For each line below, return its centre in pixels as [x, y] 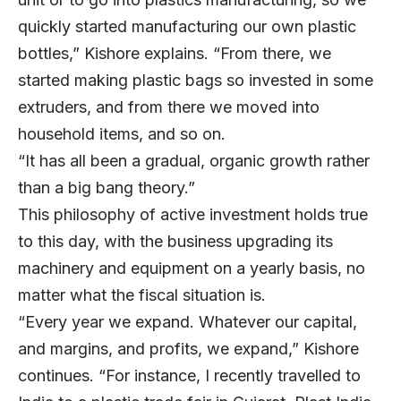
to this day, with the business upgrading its [175, 242]
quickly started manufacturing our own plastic [187, 27]
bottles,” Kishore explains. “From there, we [175, 54]
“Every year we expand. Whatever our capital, [188, 322]
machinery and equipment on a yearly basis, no [192, 269]
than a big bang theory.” [107, 188]
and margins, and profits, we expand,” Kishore [188, 349]
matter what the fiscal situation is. [142, 295]
